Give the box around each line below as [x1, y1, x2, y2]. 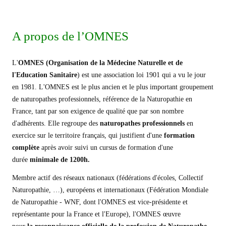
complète [12, 144, 39, 151]
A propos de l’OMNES [12, 29, 129, 43]
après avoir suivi [39, 144, 88, 151]
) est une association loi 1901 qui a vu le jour [77, 71, 206, 79]
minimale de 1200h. [30, 156, 90, 163]
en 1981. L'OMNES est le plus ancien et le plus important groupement [12, 83, 213, 91]
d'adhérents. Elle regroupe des [12, 120, 98, 127]
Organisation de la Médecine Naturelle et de [48, 59, 183, 67]
